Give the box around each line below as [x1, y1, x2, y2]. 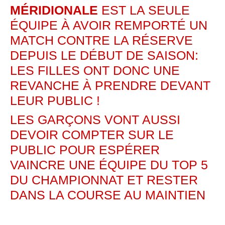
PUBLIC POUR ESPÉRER [10, 142, 160, 157]
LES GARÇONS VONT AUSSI [10, 112, 180, 127]
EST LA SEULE [98, 3, 190, 17]
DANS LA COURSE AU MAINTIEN [10, 187, 205, 202]
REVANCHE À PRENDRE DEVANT [10, 78, 210, 92]
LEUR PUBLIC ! [10, 93, 100, 107]
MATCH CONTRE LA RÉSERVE [10, 33, 193, 47]
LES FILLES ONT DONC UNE [10, 63, 180, 77]
